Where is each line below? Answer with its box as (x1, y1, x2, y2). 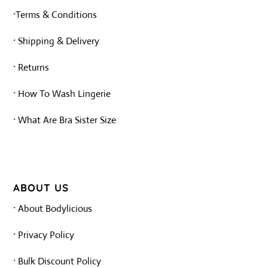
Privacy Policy (18, 229, 75, 242)
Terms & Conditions (16, 8, 98, 22)
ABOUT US (13, 181, 69, 194)
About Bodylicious (18, 202, 93, 215)
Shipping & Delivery (16, 35, 100, 48)
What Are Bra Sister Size (18, 114, 117, 127)
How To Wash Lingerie (16, 87, 111, 100)
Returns (18, 61, 50, 74)
